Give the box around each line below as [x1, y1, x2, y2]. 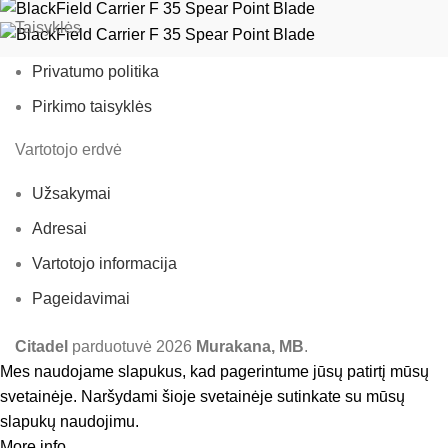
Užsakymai [32, 185, 111, 203]
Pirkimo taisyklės [32, 98, 152, 116]
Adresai [32, 220, 87, 238]
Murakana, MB [196, 338, 304, 356]
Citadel [15, 338, 68, 356]
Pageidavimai [32, 290, 130, 308]
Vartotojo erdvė [15, 141, 122, 159]
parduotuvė [68, 338, 156, 356]
